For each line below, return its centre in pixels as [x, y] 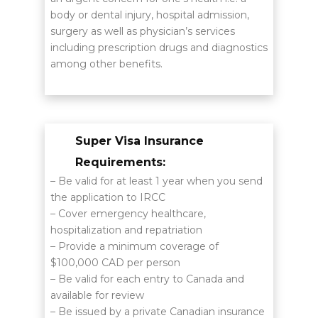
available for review [97, 296]
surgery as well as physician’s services [142, 31]
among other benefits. [106, 64]
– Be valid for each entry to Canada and [147, 279]
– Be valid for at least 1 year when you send [156, 181]
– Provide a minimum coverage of [134, 247]
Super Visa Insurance [139, 141]
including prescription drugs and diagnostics [159, 47]
